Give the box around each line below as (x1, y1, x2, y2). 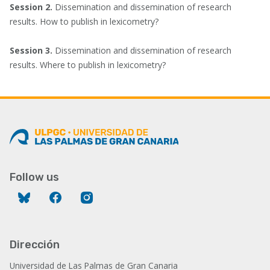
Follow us (10, 171, 59, 184)
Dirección (10, 238, 60, 251)
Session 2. (10, 1, 55, 13)
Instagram (94, 190, 139, 200)
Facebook (63, 190, 104, 200)
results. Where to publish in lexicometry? (10, 59, 168, 71)
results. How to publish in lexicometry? (10, 16, 159, 27)
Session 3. (10, 45, 55, 56)
